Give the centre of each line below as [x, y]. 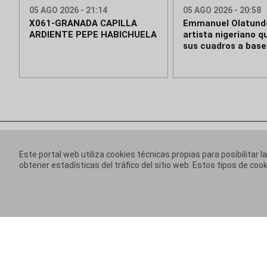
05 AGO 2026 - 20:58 [222, 10]
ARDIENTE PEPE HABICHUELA [93, 35]
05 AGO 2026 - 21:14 [68, 10]
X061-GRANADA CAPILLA [83, 24]
